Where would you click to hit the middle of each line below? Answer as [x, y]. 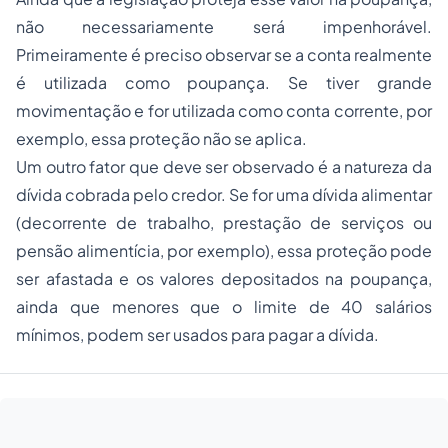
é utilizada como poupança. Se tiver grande [224, 82]
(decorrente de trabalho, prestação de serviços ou [224, 222]
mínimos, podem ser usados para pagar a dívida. [197, 334]
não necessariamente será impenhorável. [224, 26]
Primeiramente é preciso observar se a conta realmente [224, 54]
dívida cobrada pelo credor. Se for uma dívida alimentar [224, 194]
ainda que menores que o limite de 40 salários [224, 306]
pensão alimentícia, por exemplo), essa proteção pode [224, 250]
